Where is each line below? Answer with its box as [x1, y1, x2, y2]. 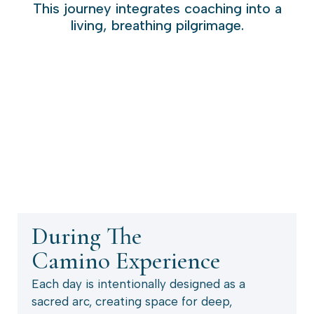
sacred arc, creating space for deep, [32, 294, 232, 308]
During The [32, 221, 142, 251]
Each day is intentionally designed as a [32, 276, 245, 291]
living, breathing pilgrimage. [70, 16, 244, 34]
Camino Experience [32, 245, 220, 275]
